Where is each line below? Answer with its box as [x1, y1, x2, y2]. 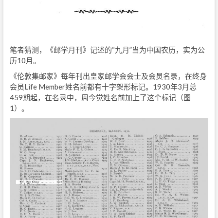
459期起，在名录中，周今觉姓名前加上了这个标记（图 [9, 92, 191, 102]
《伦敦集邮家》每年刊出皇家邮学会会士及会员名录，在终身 [9, 71, 207, 80]
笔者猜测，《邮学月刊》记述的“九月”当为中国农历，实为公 [9, 45, 205, 54]
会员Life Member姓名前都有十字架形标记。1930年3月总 [9, 82, 197, 91]
